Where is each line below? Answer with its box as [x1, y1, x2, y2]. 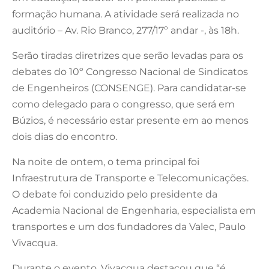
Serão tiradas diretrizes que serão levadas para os [12, 49, 243, 61]
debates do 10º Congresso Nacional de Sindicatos [12, 65, 248, 77]
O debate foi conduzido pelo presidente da [12, 188, 217, 200]
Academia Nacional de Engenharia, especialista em [12, 204, 256, 216]
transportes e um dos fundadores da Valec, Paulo [12, 220, 246, 232]
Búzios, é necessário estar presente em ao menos [12, 114, 249, 126]
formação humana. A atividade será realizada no [12, 8, 239, 20]
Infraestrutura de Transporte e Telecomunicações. [12, 172, 249, 184]
